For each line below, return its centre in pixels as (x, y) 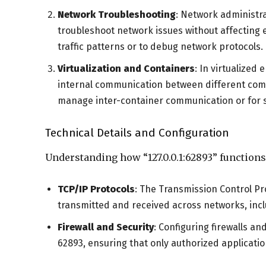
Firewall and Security (106, 227)
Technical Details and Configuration (137, 133)
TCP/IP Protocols (96, 189)
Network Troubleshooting (117, 15)
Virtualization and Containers (126, 69)
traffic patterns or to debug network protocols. (160, 47)
